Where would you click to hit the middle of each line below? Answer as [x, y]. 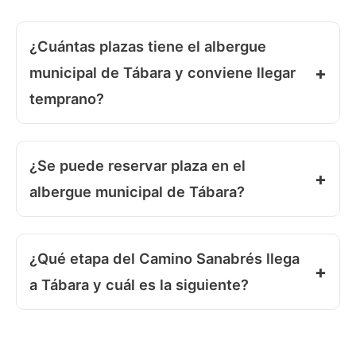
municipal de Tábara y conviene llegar [163, 73]
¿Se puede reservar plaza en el [137, 166]
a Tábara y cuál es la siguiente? [139, 284]
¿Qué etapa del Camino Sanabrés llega [164, 258]
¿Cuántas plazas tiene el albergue [148, 46]
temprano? [67, 99]
